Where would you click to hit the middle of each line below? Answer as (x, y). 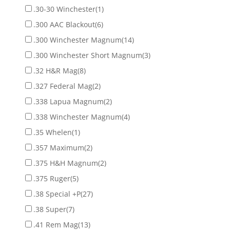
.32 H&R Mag (55, 70)
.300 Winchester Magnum (77, 40)
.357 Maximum (59, 147)
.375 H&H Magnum (65, 163)
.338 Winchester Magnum (77, 117)
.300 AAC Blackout (64, 24)
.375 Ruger (52, 178)
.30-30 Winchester (64, 9)
